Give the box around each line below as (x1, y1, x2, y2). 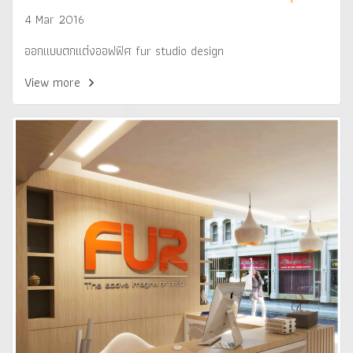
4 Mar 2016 (24, 9, 84, 29)
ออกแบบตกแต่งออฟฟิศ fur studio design (24, 41, 224, 61)
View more (24, 72, 84, 92)
